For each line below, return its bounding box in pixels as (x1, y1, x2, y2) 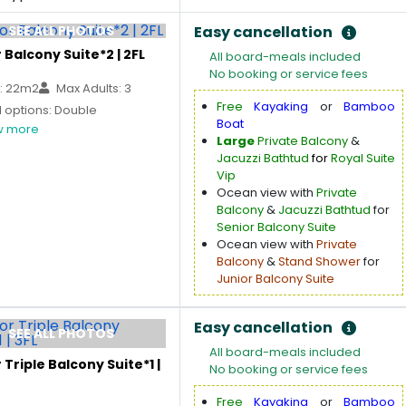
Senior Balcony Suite (217, 218, 336, 236)
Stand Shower (278, 253, 361, 270)
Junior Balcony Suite (217, 270, 334, 287)
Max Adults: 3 (53, 80, 131, 97)
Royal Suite (328, 150, 395, 167)
